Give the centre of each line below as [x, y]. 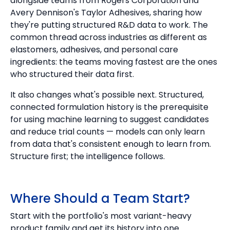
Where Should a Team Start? [100, 199]
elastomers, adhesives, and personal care [94, 50]
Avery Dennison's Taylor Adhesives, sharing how [106, 13]
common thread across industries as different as [109, 37]
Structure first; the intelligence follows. [88, 157]
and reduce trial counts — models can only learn [108, 132]
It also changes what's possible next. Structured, [107, 95]
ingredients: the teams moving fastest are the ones [114, 62]
